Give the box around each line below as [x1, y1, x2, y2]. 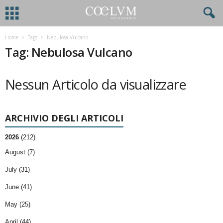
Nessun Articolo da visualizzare [5, 75, 187, 94]
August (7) [5, 148, 35, 156]
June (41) [5, 183, 32, 191]
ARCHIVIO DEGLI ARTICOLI [5, 112, 123, 124]
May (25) [5, 201, 30, 208]
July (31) [5, 166, 30, 173]
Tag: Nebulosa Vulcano [5, 44, 132, 60]
